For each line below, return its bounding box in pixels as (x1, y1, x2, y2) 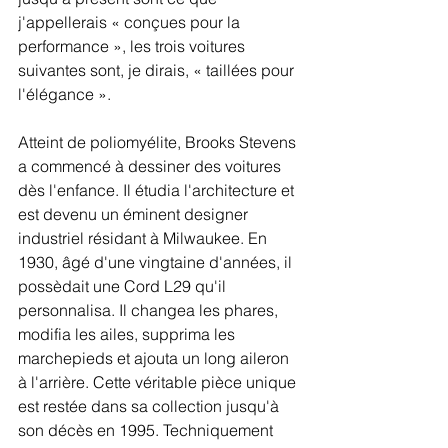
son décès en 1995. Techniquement (18, 420, 277, 440)
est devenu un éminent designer (18, 204, 252, 224)
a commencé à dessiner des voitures (18, 156, 285, 176)
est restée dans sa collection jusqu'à (18, 396, 283, 416)
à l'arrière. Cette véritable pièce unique (18, 372, 300, 392)
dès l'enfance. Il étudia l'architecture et (18, 180, 298, 200)
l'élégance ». (18, 84, 111, 104)
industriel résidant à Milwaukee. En (18, 228, 271, 248)
